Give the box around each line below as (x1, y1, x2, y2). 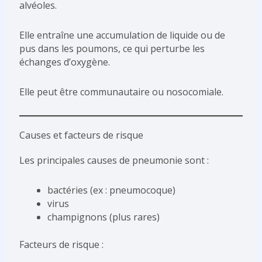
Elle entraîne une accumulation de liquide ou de (19, 29, 225, 42)
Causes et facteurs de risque (19, 129, 143, 142)
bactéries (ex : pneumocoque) (47, 184, 175, 197)
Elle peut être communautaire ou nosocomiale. (19, 85, 223, 99)
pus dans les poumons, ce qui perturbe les (19, 42, 205, 56)
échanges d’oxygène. (19, 56, 110, 69)
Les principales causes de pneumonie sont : (19, 154, 209, 167)
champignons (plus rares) (47, 211, 160, 224)
